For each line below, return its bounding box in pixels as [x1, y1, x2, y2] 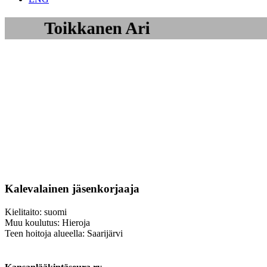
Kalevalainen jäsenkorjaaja [5, 182, 139, 195]
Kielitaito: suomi [5, 206, 67, 217]
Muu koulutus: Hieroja [5, 217, 90, 228]
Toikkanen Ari [44, 18, 150, 38]
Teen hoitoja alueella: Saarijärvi [5, 228, 123, 238]
